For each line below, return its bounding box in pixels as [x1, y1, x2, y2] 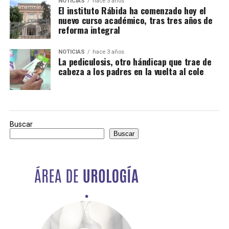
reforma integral [58, 23, 121, 36]
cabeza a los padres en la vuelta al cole [58, 64, 204, 78]
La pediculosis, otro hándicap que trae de [58, 55, 212, 68]
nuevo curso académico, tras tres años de [58, 13, 213, 27]
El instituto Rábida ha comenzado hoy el [58, 4, 206, 17]
